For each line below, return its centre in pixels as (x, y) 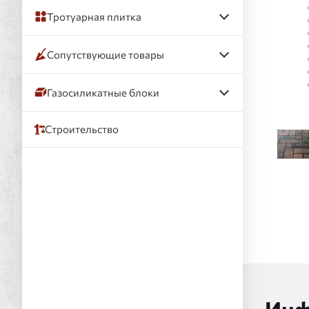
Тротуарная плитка (94, 16)
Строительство (82, 129)
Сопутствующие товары (106, 54)
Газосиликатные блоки (103, 92)
